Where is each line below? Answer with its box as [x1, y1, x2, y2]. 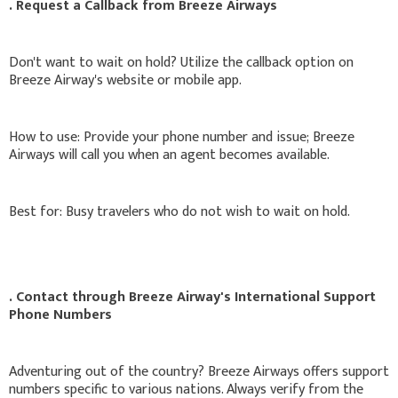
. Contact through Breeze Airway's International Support [9, 284, 376, 309]
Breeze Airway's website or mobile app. [9, 68, 242, 92]
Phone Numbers [9, 302, 112, 327]
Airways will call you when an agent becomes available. [9, 142, 330, 167]
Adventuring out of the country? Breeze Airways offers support [9, 359, 389, 384]
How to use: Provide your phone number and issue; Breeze [9, 124, 354, 149]
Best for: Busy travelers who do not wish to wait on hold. [9, 199, 350, 224]
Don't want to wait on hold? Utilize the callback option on [9, 50, 354, 75]
